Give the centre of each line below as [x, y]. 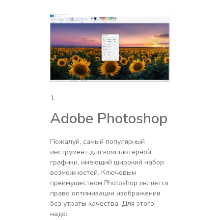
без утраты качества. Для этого [102, 203]
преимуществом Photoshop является [109, 183]
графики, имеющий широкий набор [107, 162]
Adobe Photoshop [109, 118]
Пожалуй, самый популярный [97, 141]
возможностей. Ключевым [93, 172]
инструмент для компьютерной [100, 152]
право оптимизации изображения [105, 193]
